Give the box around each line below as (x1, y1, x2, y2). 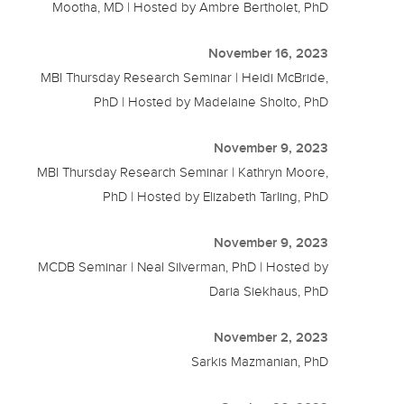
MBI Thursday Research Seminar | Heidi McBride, (41, 70, 329, 86)
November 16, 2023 (208, 46, 329, 61)
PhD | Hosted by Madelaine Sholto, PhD (94, 95, 329, 110)
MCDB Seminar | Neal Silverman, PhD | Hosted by (38, 260, 329, 275)
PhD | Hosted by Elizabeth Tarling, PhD (103, 189, 329, 205)
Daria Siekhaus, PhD (209, 284, 329, 299)
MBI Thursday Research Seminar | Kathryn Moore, (37, 165, 329, 180)
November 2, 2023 (214, 330, 329, 345)
